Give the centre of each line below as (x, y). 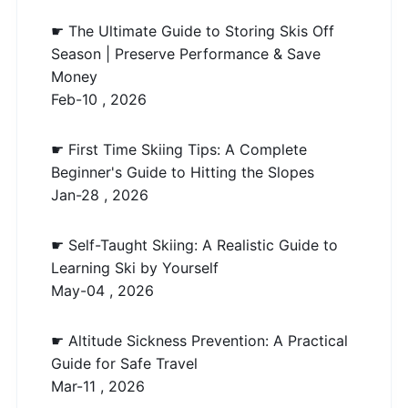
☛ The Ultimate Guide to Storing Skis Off (193, 31)
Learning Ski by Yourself (135, 267)
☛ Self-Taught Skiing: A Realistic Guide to (194, 245)
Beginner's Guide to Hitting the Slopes (183, 172)
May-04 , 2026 (102, 290)
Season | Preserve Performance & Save (186, 53)
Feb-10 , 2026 (99, 99)
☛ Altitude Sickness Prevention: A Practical (199, 340)
